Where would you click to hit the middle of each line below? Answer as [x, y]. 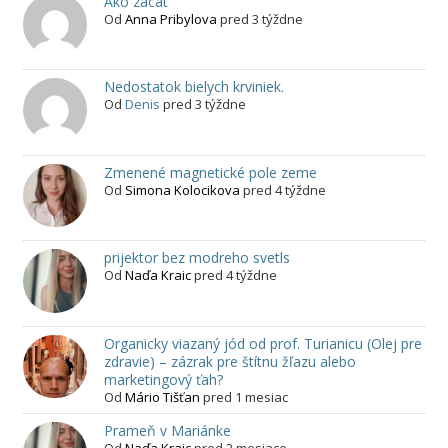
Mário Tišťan [162, 396]
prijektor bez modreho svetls [196, 258]
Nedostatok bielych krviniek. [193, 87]
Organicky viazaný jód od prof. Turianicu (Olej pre [262, 343]
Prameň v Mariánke [167, 430]
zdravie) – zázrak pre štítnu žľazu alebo [229, 361]
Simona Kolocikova [182, 189]
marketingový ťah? [163, 379]
